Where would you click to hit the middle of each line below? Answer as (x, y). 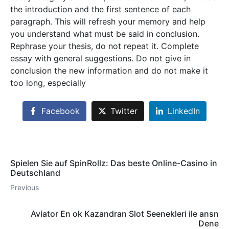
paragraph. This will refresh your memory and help (108, 21)
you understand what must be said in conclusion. (105, 34)
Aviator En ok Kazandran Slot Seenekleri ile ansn (125, 214)
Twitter (124, 111)
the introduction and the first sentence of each (100, 9)
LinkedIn (184, 111)
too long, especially (48, 83)
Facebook (60, 111)
